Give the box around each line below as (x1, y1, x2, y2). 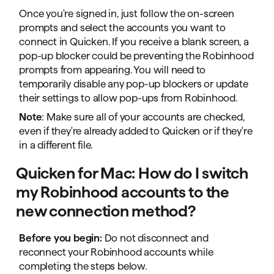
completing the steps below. (19, 261, 147, 272)
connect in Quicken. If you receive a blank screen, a (19, 36, 249, 48)
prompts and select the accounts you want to (19, 22, 226, 34)
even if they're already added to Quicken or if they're (19, 125, 253, 137)
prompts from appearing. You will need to (19, 64, 206, 76)
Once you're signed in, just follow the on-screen (19, 8, 234, 20)
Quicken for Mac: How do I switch (16, 164, 248, 182)
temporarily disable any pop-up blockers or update (19, 78, 248, 90)
